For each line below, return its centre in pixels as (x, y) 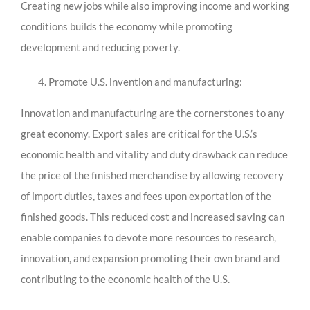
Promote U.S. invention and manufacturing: (145, 82)
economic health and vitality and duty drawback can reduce (154, 155)
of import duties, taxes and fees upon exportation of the (146, 196)
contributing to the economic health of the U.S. (125, 279)
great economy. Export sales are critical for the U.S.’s (139, 134)
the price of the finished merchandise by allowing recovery (152, 175)
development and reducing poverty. (100, 47)
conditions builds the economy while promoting (127, 27)
